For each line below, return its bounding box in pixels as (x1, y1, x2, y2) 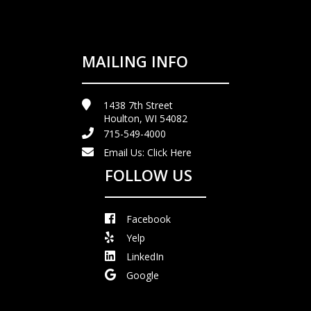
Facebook (126, 212, 171, 226)
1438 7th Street (103, 99, 173, 112)
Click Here (147, 146, 192, 160)
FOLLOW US (105, 165, 192, 186)
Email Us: (103, 146, 147, 160)
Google (126, 269, 159, 283)
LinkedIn (126, 250, 164, 264)
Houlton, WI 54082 (103, 112, 187, 126)
